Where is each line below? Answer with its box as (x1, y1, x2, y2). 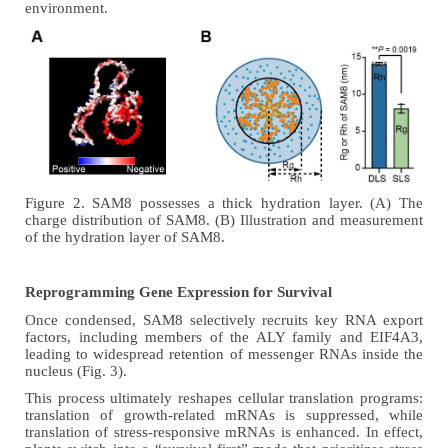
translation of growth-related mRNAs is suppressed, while (25, 407, 423, 424)
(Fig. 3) (73, 362, 123, 379)
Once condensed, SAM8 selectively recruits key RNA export (25, 311, 423, 328)
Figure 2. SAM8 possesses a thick (25, 195, 261, 212)
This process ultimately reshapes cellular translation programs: (25, 390, 423, 407)
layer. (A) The (321, 195, 423, 212)
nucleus (25, 362, 73, 379)
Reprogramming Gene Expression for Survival (25, 284, 332, 301)
